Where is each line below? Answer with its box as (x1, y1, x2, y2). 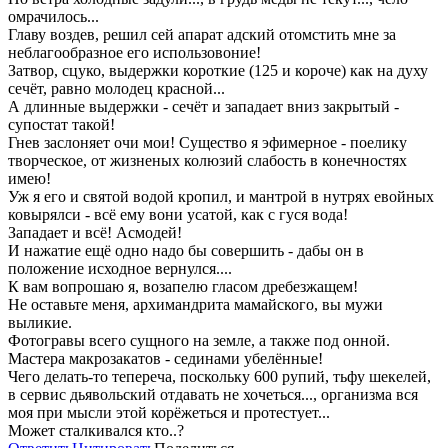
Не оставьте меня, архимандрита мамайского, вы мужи (8, 296, 383, 314)
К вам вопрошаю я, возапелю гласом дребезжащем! (8, 278, 358, 296)
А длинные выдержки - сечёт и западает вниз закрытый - (8, 98, 399, 116)
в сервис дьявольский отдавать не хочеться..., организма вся (8, 386, 418, 404)
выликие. (8, 314, 72, 332)
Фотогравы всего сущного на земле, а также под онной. (8, 332, 390, 350)
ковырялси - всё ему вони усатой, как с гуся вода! (8, 206, 348, 224)
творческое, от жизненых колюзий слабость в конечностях (8, 152, 407, 170)
